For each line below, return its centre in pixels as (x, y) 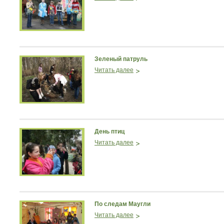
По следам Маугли (122, 204)
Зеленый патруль (121, 59)
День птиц (109, 131)
